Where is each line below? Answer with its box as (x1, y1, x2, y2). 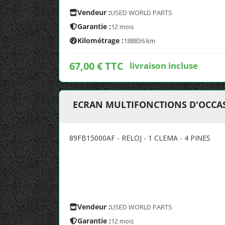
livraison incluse (130, 59, 198, 71)
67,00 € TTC (69, 59, 124, 73)
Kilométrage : (77, 36, 124, 45)
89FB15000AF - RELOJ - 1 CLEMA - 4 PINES (69, 133, 210, 143)
